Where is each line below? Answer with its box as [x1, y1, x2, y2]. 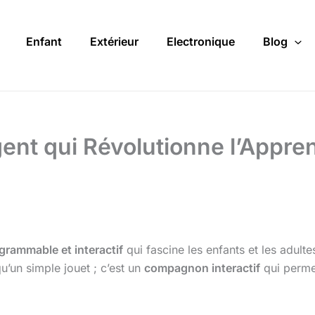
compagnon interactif [144, 260, 260, 275]
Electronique [167, 34, 235, 49]
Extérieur [90, 34, 139, 49]
